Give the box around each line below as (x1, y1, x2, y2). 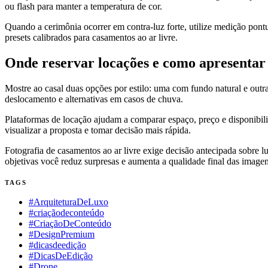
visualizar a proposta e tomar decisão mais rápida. (5, 124, 191, 135)
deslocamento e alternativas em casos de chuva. (5, 93, 183, 104)
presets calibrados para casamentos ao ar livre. (5, 32, 178, 42)
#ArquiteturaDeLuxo (29, 196, 108, 207)
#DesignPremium (29, 229, 95, 239)
